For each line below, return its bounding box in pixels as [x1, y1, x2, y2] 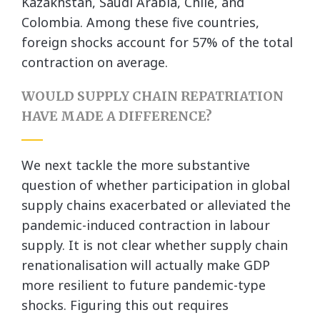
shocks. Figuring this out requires [21, 296, 229, 314]
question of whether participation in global [21, 176, 290, 194]
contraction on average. [21, 54, 171, 71]
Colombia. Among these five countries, [21, 14, 259, 31]
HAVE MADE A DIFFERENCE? [21, 108, 212, 124]
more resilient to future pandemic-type [21, 276, 266, 294]
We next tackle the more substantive [21, 156, 250, 174]
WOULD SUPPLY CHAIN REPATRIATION [21, 88, 284, 104]
